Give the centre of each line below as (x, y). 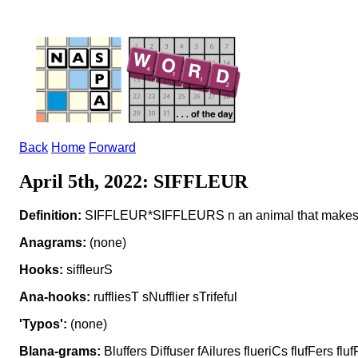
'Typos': (43, 324)
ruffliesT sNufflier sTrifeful (164, 296)
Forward (112, 147)
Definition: (50, 215)
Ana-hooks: (55, 296)
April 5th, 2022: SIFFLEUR (133, 181)
